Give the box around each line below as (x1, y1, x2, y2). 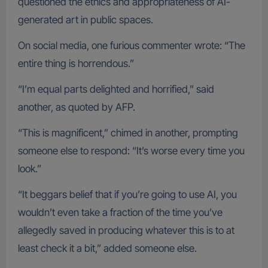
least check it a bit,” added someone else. (17, 242, 197, 255)
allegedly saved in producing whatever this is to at (17, 224, 234, 237)
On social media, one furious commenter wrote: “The (17, 39, 245, 52)
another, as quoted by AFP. (17, 101, 135, 114)
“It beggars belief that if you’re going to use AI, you (17, 188, 237, 201)
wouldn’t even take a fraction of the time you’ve (17, 206, 223, 219)
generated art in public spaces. (17, 14, 153, 26)
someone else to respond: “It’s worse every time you (17, 145, 245, 157)
